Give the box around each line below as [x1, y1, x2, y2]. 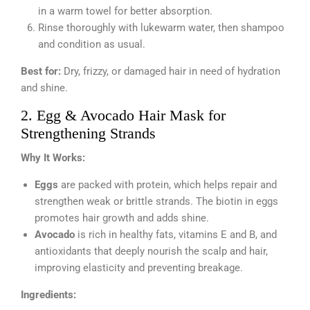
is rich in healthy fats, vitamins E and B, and [75, 228, 277, 241]
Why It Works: [21, 151, 85, 164]
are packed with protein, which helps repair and [58, 178, 277, 191]
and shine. [21, 81, 68, 94]
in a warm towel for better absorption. [38, 4, 212, 17]
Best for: [21, 64, 61, 77]
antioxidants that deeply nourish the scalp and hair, [35, 244, 268, 257]
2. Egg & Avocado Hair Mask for [21, 106, 226, 124]
